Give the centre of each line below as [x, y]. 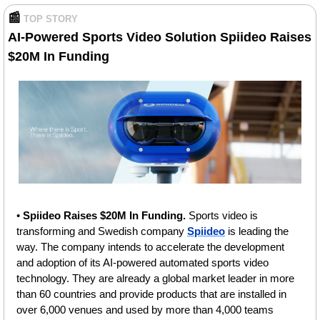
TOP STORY [51, 19]
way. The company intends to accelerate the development [150, 247]
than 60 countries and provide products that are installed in [151, 294]
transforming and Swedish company [102, 231]
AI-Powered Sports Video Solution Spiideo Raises [160, 37]
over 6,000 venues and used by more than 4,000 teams [145, 310]
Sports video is [223, 216]
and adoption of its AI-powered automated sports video [142, 263]
